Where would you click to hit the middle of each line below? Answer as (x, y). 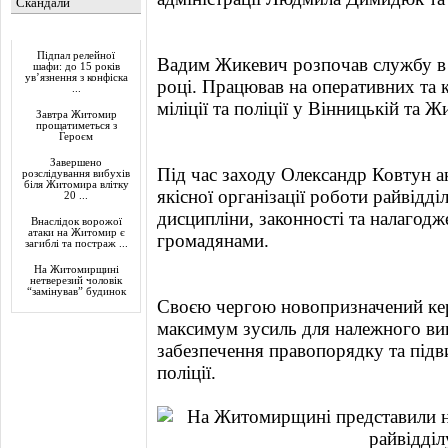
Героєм (76, 136)
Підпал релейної (76, 55)
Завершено (76, 162)
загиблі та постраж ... (76, 243)
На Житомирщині (76, 269)
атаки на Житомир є (76, 232)
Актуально (47, 31)
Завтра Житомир (76, 114)
